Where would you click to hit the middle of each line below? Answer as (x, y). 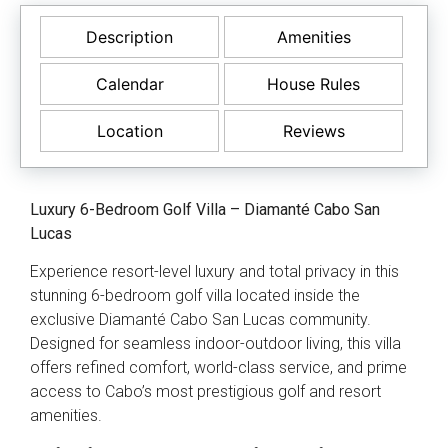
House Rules (313, 83)
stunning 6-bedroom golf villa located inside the (195, 296)
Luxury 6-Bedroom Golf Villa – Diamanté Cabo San (205, 209)
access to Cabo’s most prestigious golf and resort (205, 392)
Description (129, 36)
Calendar (129, 83)
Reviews (313, 130)
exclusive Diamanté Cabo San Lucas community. (200, 320)
